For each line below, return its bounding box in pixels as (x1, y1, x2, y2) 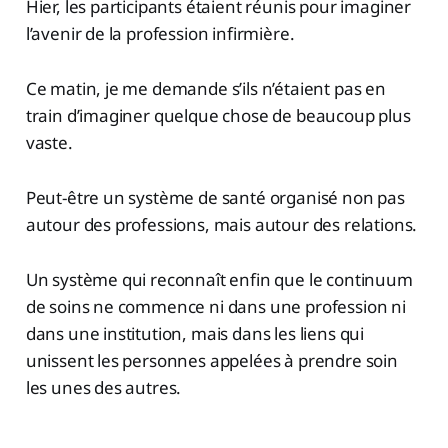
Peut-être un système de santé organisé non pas (25, 186, 405, 210)
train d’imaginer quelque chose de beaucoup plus (25, 104, 411, 128)
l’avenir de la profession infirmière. (25, 22, 295, 46)
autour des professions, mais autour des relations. (25, 213, 418, 237)
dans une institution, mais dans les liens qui (25, 322, 365, 346)
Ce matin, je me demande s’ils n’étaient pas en (25, 77, 386, 101)
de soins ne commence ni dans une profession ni (25, 295, 406, 319)
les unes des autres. (25, 376, 182, 400)
